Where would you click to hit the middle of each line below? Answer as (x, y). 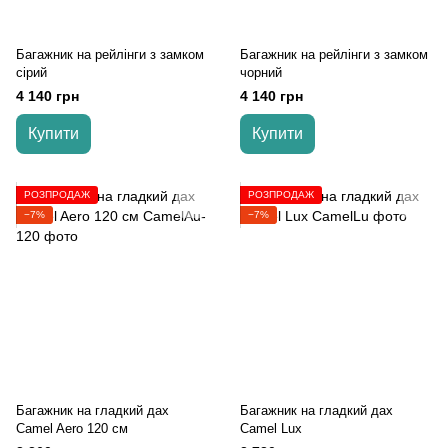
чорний (261, 72)
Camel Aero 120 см (72, 428)
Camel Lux (271, 428)
